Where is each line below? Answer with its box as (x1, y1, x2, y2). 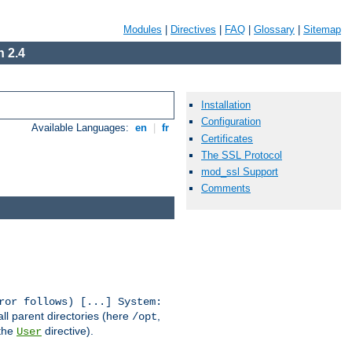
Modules (123, 24, 162, 35)
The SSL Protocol (201, 148, 282, 161)
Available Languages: (31, 122, 133, 134)
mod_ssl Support (201, 165, 278, 178)
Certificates (201, 132, 253, 145)
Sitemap (303, 24, 341, 35)
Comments (201, 182, 251, 195)
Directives (170, 24, 216, 35)
